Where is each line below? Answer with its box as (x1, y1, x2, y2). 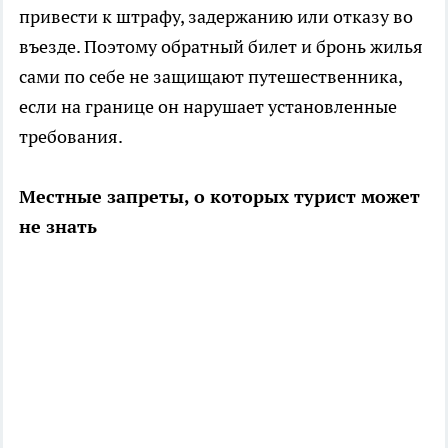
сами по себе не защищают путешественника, (19, 65, 402, 89)
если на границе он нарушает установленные (19, 95, 397, 119)
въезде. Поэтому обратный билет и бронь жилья (19, 35, 423, 59)
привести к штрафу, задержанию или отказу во (19, 5, 413, 29)
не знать (19, 215, 97, 239)
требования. (19, 125, 123, 149)
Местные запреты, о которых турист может (19, 185, 420, 209)
